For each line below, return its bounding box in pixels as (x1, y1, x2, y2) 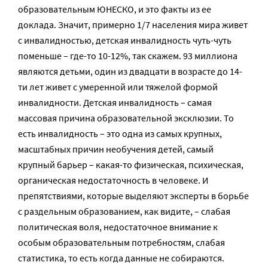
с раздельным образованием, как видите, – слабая (18, 205, 230, 217)
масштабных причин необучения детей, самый (18, 143, 214, 155)
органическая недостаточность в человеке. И (18, 174, 209, 186)
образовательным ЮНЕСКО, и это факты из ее (18, 3, 211, 15)
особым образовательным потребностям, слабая (18, 236, 225, 248)
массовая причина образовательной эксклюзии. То (18, 112, 234, 124)
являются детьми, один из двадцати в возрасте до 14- (18, 65, 242, 77)
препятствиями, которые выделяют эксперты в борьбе (18, 190, 249, 202)
